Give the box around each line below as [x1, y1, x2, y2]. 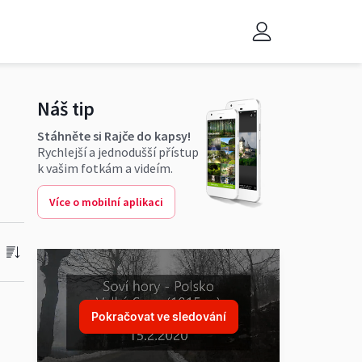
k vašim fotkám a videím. [37, 160, 173, 176]
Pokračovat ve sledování [90, 309, 226, 324]
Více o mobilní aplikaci [49, 195, 163, 209]
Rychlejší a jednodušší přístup [37, 144, 199, 160]
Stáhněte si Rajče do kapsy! [37, 128, 191, 144]
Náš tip [37, 96, 95, 121]
